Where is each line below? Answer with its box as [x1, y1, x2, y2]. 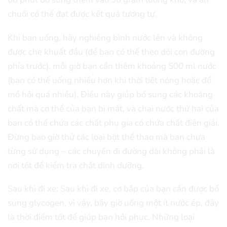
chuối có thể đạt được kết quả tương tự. [8, 8, 157, 20]
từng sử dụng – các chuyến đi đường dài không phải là [8, 145, 215, 157]
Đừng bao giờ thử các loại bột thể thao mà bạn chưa [8, 131, 205, 143]
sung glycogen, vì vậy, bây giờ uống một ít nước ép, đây [8, 197, 219, 209]
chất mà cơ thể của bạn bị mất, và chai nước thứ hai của [8, 102, 219, 115]
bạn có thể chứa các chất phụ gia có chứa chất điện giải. [8, 117, 219, 129]
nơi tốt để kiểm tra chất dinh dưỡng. [8, 159, 144, 171]
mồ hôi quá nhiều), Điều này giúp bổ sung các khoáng [8, 88, 213, 100]
